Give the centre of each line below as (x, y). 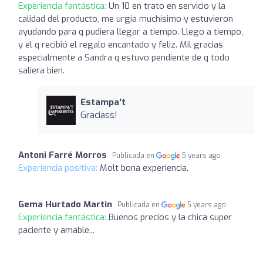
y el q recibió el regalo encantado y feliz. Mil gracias (121, 44)
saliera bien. (41, 70)
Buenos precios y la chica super (170, 217)
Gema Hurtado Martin (65, 204)
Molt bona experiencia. (144, 168)
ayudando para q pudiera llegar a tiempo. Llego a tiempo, (131, 31)
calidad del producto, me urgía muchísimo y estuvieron (126, 18)
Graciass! (99, 115)
